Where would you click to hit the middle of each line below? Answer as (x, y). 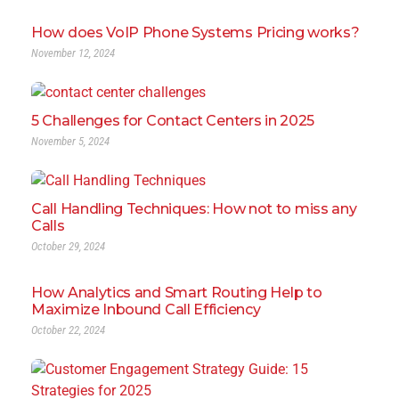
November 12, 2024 (73, 53)
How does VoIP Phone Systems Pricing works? (195, 32)
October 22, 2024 (68, 330)
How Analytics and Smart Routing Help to (177, 292)
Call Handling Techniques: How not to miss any (194, 208)
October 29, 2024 (68, 246)
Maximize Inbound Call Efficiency (146, 309)
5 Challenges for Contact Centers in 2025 (173, 120)
